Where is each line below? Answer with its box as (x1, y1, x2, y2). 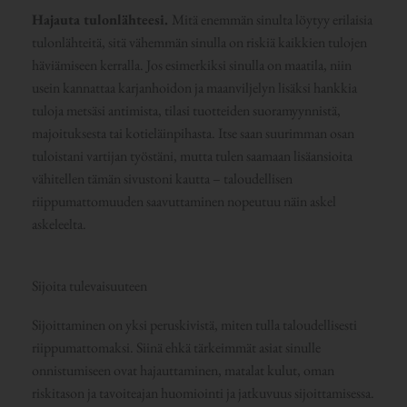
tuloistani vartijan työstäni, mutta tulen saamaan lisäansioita (31, 145, 352, 165)
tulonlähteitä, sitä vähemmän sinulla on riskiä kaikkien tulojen (31, 32, 367, 52)
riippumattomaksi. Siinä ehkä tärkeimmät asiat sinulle (31, 337, 321, 357)
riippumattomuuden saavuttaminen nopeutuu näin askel (31, 191, 336, 211)
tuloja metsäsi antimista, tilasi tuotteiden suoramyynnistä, (31, 100, 341, 120)
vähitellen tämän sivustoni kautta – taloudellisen (31, 168, 293, 188)
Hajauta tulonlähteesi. (31, 9, 172, 29)
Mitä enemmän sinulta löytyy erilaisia (171, 9, 372, 29)
